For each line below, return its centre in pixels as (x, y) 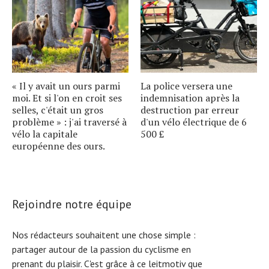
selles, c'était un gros (58, 110)
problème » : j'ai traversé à (69, 122)
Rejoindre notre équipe (72, 204)
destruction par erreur (190, 110)
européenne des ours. (59, 146)
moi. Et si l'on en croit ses (67, 98)
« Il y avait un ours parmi (66, 86)
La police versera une (186, 86)
